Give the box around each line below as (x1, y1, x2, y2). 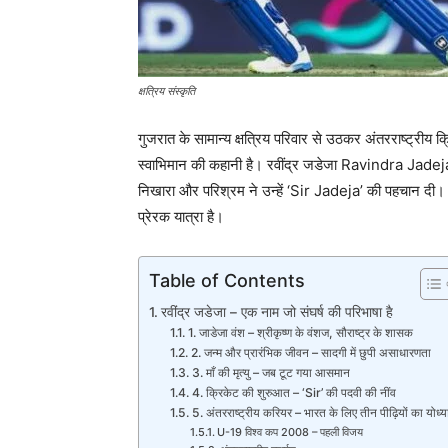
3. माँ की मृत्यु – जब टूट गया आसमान (191, 364, 350, 380)
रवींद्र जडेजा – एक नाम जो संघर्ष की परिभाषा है (160, 303, 393, 320)
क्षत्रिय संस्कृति (138, 83, 195, 98)
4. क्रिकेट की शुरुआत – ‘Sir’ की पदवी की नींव (191, 384, 396, 400)
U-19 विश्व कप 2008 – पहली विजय (216, 424, 363, 439)
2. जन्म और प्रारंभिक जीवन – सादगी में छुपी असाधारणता (190, 344, 431, 360)
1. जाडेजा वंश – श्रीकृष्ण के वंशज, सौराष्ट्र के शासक (187, 324, 413, 340)
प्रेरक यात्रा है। (138, 206, 224, 226)
